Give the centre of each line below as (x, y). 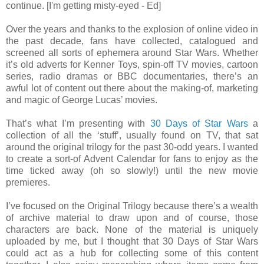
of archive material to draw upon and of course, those (132, 217)
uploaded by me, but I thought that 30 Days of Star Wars (132, 241)
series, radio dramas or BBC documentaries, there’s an (132, 76)
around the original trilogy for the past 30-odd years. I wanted (132, 147)
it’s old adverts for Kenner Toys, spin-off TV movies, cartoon (132, 64)
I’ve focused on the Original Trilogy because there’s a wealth (132, 206)
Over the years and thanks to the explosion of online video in (132, 29)
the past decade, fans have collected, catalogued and (132, 41)
